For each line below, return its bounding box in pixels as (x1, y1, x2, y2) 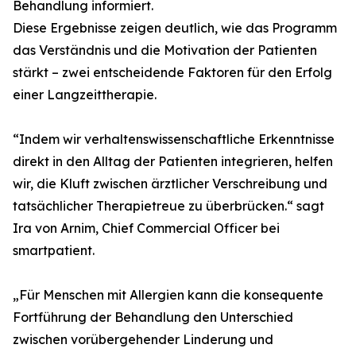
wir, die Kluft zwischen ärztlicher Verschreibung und (13, 176, 327, 192)
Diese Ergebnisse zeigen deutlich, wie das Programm (13, 20, 337, 36)
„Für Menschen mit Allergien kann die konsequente (13, 287, 323, 303)
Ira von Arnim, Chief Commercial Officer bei (13, 220, 280, 236)
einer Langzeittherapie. (13, 87, 157, 103)
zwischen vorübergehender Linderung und (13, 331, 273, 347)
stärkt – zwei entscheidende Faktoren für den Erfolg (13, 64, 332, 80)
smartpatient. (13, 242, 95, 258)
